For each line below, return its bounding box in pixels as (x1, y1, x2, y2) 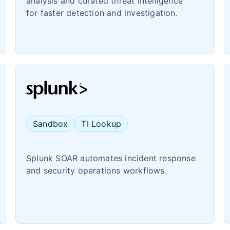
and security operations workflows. (26, 165, 167, 176)
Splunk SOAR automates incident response (26, 153, 196, 163)
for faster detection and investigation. (26, 8, 178, 18)
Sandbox (33, 119, 68, 129)
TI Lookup (81, 119, 122, 129)
